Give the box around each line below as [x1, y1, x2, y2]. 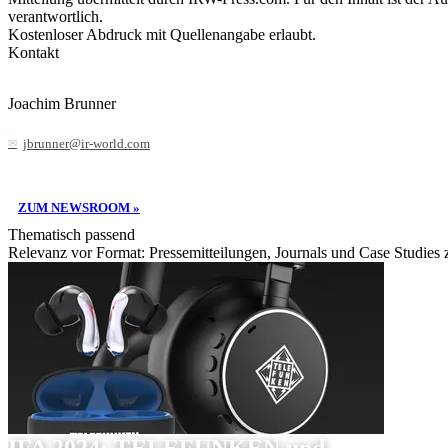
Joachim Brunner [8, 95, 116, 113]
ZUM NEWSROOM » [18, 199, 140, 215]
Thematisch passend [8, 225, 135, 243]
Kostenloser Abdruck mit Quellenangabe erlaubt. [8, 25, 316, 43]
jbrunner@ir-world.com [23, 136, 150, 152]
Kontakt [8, 43, 59, 61]
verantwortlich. [8, 7, 103, 25]
